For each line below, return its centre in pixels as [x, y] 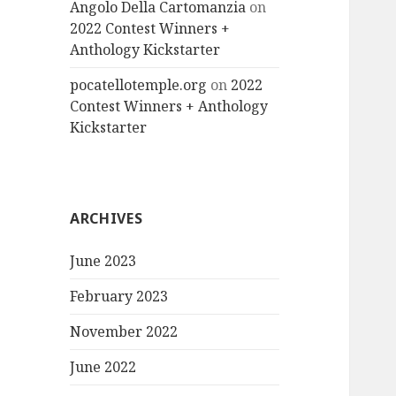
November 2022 [124, 332]
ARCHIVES [107, 219]
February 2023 [119, 297]
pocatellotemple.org [139, 85]
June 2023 [103, 261]
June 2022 [103, 367]
